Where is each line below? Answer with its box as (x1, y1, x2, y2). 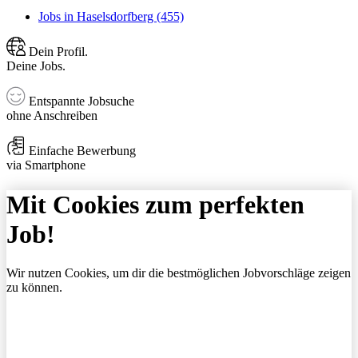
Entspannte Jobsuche (26, 94, 134, 109)
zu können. (6, 280, 62, 295)
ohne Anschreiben (6, 109, 97, 123)
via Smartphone (6, 158, 86, 173)
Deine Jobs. (6, 59, 66, 74)
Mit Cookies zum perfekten (6, 189, 304, 219)
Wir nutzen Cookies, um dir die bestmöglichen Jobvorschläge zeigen (6, 266, 351, 280)
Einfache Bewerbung (26, 144, 136, 158)
